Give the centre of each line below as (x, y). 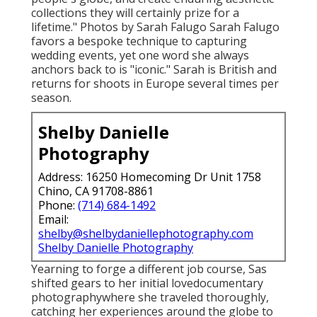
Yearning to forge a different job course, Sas (149, 269)
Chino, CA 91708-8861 (96, 191)
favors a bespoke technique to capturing (139, 41)
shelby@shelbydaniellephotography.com (146, 233)
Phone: (58, 205)
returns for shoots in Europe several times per (155, 83)
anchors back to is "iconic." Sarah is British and (154, 69)
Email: (53, 219)
